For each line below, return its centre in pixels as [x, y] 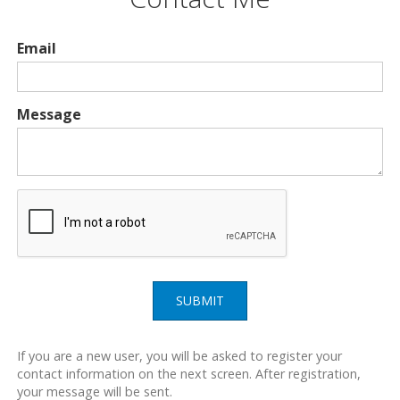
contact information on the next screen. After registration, [188, 374]
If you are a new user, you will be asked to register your [179, 356]
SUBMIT [200, 300]
